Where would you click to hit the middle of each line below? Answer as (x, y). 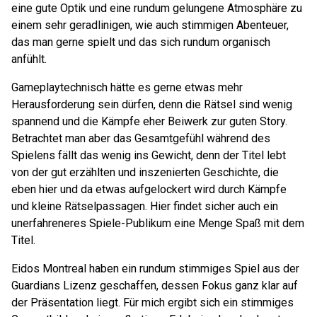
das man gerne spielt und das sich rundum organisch (141, 42)
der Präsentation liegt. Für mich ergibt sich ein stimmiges (152, 302)
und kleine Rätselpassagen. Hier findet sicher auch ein (145, 206)
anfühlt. (29, 59)
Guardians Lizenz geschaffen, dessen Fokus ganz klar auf (155, 286)
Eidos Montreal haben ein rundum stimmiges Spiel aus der (155, 269)
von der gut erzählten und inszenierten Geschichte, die (145, 172)
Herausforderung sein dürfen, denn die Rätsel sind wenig (152, 104)
